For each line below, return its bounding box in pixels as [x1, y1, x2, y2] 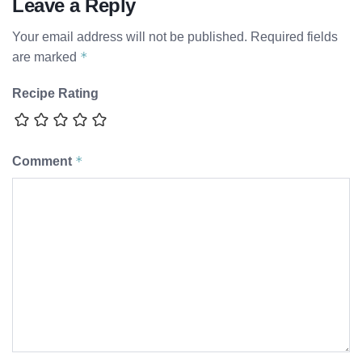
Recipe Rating [12, 86, 99, 101]
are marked [12, 50, 80, 65]
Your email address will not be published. [12, 30, 247, 44]
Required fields [250, 30, 338, 44]
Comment [12, 154, 75, 169]
